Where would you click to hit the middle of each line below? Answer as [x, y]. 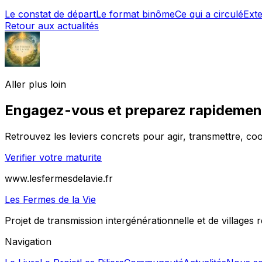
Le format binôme [135, 14]
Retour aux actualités [52, 26]
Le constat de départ [50, 14]
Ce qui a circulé [209, 14]
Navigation [28, 241]
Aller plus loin [35, 85]
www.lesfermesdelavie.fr [59, 178]
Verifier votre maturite [53, 157]
